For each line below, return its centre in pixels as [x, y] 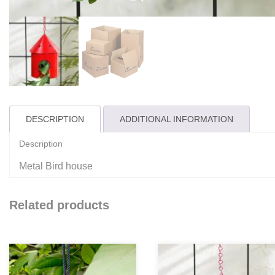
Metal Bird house [56, 166]
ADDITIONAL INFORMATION [176, 119]
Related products [59, 205]
